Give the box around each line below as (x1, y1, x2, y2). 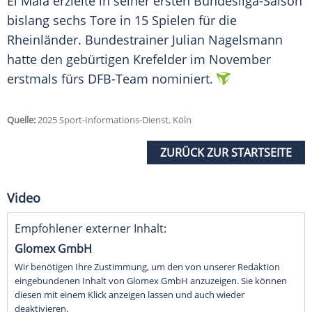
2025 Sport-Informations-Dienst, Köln (36, 114, 192, 127)
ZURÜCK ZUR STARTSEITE (160, 145, 292, 161)
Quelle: (7, 114, 36, 127)
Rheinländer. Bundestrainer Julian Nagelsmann (7, 31, 283, 49)
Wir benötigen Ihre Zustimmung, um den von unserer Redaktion (15, 260, 280, 274)
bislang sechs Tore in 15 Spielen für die (7, 12, 237, 29)
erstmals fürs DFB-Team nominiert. (7, 70, 213, 88)
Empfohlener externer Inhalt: (15, 221, 166, 237)
